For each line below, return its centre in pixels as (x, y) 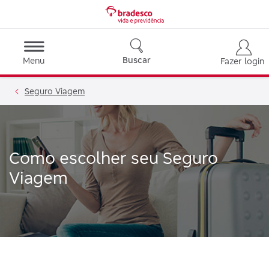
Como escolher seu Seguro (113, 158)
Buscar (137, 60)
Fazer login (242, 61)
